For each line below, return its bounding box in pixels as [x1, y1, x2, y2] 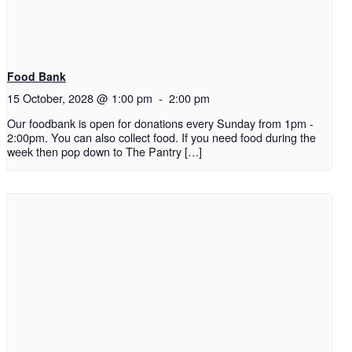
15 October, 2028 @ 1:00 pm [7, 89, 152, 106]
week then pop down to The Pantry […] [7, 143, 202, 160]
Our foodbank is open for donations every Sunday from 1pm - [7, 115, 313, 132]
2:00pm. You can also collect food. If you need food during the [7, 129, 316, 146]
